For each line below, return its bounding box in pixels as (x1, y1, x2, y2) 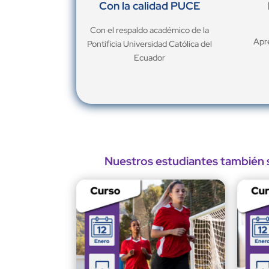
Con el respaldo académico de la (89, 25, 209, 36)
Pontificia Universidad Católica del (86, 38, 212, 50)
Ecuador (133, 52, 165, 64)
